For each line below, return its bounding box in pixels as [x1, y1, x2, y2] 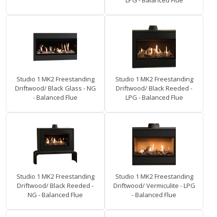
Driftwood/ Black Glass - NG [15, 84, 96, 93]
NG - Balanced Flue [28, 190, 83, 200]
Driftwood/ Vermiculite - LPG [113, 181, 195, 190]
